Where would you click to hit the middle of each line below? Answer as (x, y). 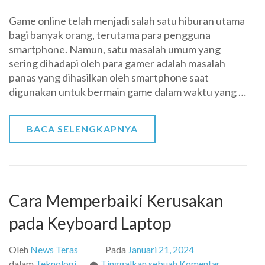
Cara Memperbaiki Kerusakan (116, 201)
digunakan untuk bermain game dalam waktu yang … (127, 92)
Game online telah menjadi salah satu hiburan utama (127, 21)
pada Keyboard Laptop (90, 223)
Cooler (233, 36)
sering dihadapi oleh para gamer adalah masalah (117, 63)
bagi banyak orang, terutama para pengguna (110, 35)
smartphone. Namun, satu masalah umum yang (115, 49)
